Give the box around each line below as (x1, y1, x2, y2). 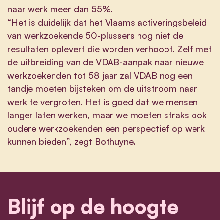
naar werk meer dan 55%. (7, 3, 115, 14)
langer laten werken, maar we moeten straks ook (7, 109, 207, 120)
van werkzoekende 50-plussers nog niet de (7, 29, 183, 41)
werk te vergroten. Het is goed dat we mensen (7, 96, 198, 107)
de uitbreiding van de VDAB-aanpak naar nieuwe (7, 56, 204, 67)
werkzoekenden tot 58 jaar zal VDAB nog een (7, 69, 192, 81)
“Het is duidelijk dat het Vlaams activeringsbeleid (7, 16, 207, 27)
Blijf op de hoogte (7, 193, 179, 219)
